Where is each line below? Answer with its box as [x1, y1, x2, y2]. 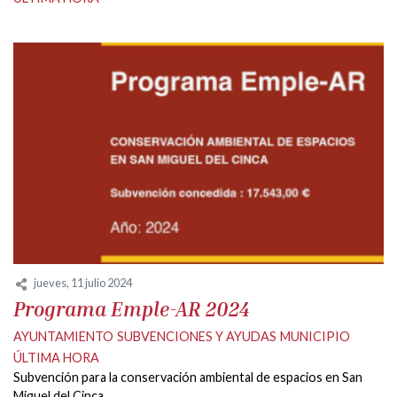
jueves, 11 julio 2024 [34, 276, 132, 291]
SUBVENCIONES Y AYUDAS [117, 328, 276, 344]
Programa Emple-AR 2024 [13, 296, 249, 321]
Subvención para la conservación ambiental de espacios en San [13, 369, 362, 385]
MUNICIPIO [280, 328, 350, 344]
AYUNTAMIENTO [13, 328, 113, 344]
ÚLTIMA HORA [13, 349, 99, 365]
